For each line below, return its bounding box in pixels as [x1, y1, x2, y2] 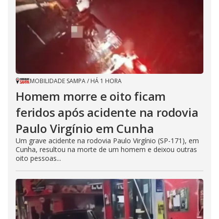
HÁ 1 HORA [90, 76, 122, 85]
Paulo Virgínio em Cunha [16, 120, 154, 136]
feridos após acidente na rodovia [16, 104, 198, 120]
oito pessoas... [16, 153, 61, 163]
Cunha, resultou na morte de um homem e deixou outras [16, 144, 197, 154]
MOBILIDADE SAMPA [30, 76, 86, 85]
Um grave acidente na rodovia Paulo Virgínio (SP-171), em [16, 135, 199, 145]
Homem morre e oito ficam [16, 88, 166, 104]
